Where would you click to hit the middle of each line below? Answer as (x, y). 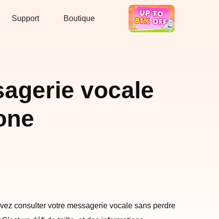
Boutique (79, 18)
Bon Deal (136, 23)
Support (25, 18)
